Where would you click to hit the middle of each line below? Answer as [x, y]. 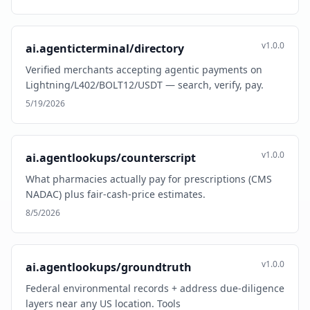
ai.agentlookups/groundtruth [109, 267]
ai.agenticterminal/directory [105, 48]
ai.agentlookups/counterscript [111, 158]
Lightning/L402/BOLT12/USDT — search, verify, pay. [145, 85]
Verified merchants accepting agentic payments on [144, 70]
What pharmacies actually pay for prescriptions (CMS [149, 179]
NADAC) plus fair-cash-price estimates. [116, 194]
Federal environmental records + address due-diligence [155, 288]
